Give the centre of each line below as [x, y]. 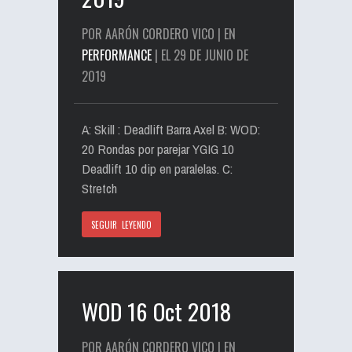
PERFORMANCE [117, 55]
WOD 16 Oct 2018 [156, 311]
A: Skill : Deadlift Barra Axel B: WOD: [171, 129]
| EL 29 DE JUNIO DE [200, 55]
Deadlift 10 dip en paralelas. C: [157, 169]
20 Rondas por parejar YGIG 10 [158, 149]
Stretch [99, 188]
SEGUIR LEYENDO [121, 225]
